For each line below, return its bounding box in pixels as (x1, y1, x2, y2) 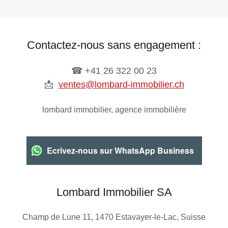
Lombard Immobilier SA (56, 185, 172, 198)
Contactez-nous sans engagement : (27, 38, 201, 51)
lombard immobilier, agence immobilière (42, 105, 186, 114)
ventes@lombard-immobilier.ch (58, 79, 184, 90)
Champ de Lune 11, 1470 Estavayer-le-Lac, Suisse (22, 212, 206, 221)
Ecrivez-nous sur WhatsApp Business (46, 145, 194, 157)
